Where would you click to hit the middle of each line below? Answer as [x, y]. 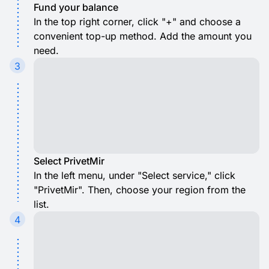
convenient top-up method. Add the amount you [143, 36]
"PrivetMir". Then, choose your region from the [140, 190]
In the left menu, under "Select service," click [134, 175]
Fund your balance [76, 7]
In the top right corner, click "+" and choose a [137, 22]
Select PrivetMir [69, 161]
